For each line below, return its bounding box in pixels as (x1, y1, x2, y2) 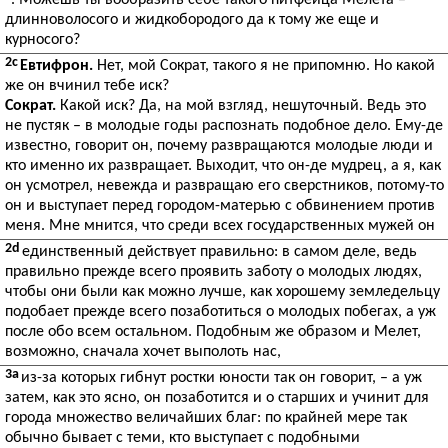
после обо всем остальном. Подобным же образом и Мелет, (5, 324, 421, 340)
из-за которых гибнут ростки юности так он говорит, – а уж (21, 370, 422, 386)
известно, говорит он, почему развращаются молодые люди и (5, 138, 433, 154)
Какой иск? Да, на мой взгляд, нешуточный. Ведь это (56, 98, 426, 114)
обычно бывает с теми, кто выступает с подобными (5, 430, 360, 446)
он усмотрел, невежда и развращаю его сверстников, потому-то (5, 178, 444, 194)
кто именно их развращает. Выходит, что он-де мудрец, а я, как (5, 158, 441, 174)
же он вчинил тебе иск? (5, 78, 169, 94)
